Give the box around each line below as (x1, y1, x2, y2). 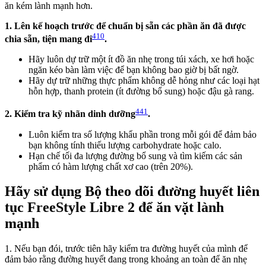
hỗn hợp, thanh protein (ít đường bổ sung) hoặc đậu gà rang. (28, 86, 254, 97)
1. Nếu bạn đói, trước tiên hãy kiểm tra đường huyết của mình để (5, 243, 248, 254)
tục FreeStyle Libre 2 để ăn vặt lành (5, 199, 224, 216)
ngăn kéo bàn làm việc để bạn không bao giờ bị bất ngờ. (28, 65, 239, 75)
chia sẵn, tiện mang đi (5, 34, 92, 45)
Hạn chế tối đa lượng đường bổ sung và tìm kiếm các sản (28, 150, 242, 161)
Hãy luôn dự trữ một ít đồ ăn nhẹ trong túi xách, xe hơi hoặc (28, 54, 254, 65)
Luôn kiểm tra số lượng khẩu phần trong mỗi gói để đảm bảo (28, 129, 256, 140)
